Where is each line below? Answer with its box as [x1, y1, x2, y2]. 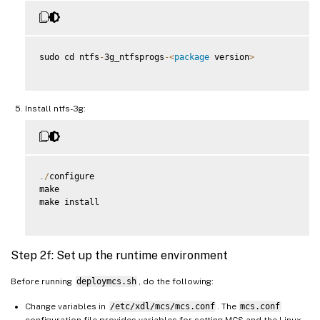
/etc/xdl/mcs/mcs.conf [109, 301, 215, 312]
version [209, 52, 249, 63]
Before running [11, 276, 74, 287]
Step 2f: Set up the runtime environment [11, 249, 228, 263]
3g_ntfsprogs [104, 52, 164, 63]
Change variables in [25, 301, 108, 312]
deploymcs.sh [76, 276, 136, 287]
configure [49, 171, 94, 182]
